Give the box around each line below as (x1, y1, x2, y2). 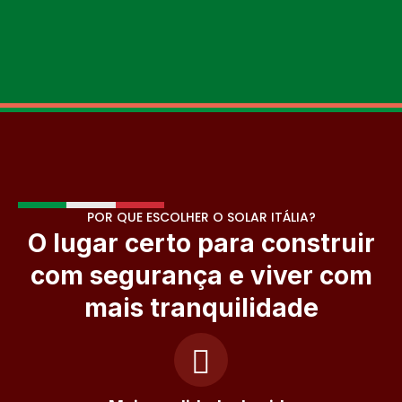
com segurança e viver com (30, 259, 372, 291)
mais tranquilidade (83, 292, 319, 323)
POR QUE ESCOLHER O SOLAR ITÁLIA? (86, 207, 316, 226)
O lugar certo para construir (27, 227, 375, 258)
